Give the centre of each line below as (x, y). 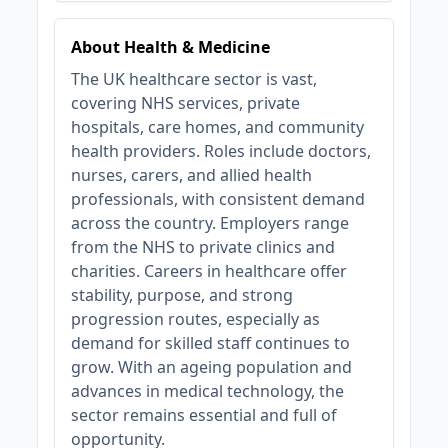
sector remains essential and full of (204, 415)
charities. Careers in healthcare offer (209, 271)
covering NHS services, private (186, 103)
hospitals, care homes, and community (218, 127)
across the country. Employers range (210, 223)
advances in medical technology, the (208, 391)
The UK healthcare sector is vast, (194, 79)
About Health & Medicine (171, 47)
